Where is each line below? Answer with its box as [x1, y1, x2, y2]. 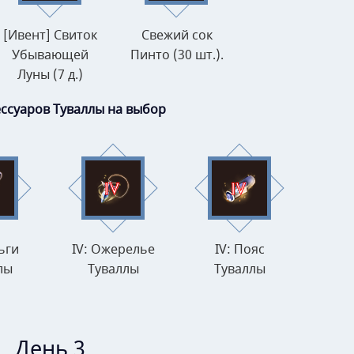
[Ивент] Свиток [3, 25, 97, 45]
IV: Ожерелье [72, 240, 155, 260]
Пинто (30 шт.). [130, 45, 224, 65]
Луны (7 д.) [17, 65, 83, 85]
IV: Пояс [215, 240, 265, 260]
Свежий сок [141, 25, 213, 45]
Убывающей [12, 45, 88, 65]
